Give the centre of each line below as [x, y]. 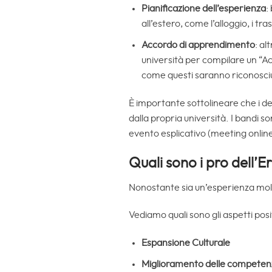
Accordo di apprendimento [198, 45]
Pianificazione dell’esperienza [203, 9]
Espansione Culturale [185, 243]
